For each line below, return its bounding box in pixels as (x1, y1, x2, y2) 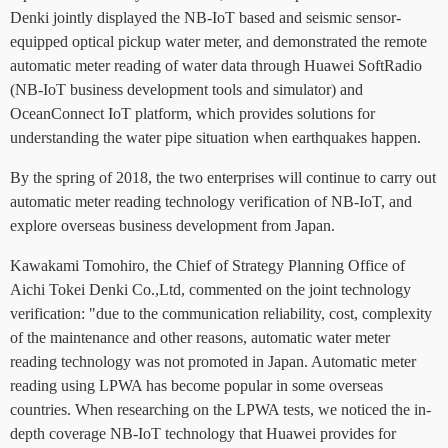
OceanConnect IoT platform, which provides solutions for (10, 105, 375, 122)
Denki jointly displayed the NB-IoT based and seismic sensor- (10, 9, 401, 26)
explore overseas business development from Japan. (10, 217, 335, 234)
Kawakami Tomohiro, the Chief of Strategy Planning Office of (10, 257, 405, 274)
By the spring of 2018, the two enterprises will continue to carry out (10, 169, 436, 186)
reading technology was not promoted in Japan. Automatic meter (10, 353, 416, 370)
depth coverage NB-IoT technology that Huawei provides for (10, 425, 396, 442)
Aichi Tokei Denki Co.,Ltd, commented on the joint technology (10, 281, 411, 298)
